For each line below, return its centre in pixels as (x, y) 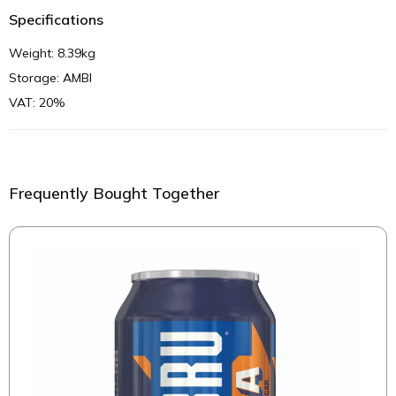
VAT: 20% (37, 102)
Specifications (56, 19)
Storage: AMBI (50, 77)
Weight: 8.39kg (52, 53)
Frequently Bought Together (114, 193)
